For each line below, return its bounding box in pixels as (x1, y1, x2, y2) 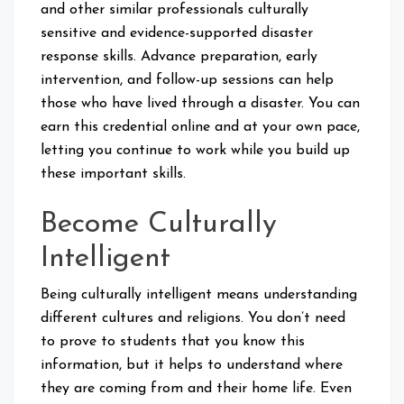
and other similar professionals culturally (41, 2, 308, 17)
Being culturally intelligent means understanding (41, 287, 357, 302)
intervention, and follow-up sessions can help (41, 72, 334, 87)
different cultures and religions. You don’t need (41, 310, 345, 326)
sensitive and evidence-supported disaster (41, 25, 313, 41)
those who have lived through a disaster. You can (41, 96, 360, 111)
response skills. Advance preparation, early (41, 49, 317, 64)
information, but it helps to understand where (41, 357, 343, 372)
